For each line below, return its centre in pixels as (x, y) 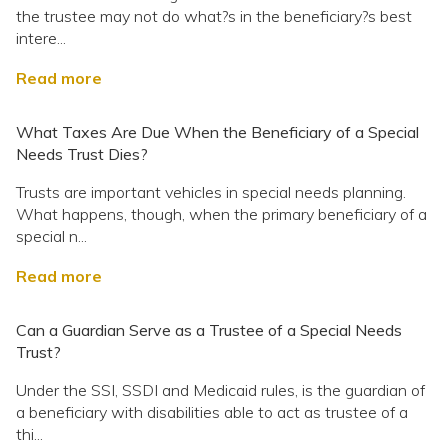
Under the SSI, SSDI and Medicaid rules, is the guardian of (220, 389)
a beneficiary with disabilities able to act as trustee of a (212, 411)
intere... (41, 37)
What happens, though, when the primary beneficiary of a (221, 213)
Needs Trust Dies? (82, 153)
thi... (29, 433)
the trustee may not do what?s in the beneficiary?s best (214, 15)
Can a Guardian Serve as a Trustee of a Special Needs (209, 329)
